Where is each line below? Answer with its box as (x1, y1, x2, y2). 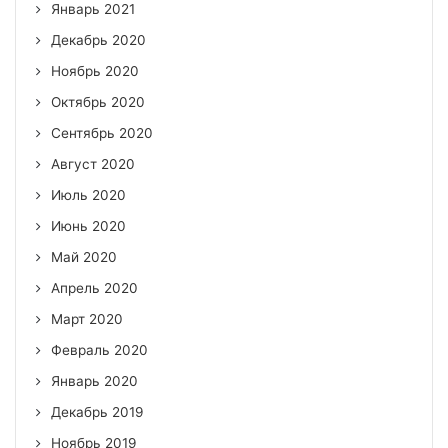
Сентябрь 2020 (51, 124, 153, 141)
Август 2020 (51, 155, 135, 172)
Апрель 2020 (51, 279, 138, 296)
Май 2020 (51, 248, 117, 265)
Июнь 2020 (51, 217, 126, 234)
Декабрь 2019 (51, 403, 144, 420)
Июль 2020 (51, 186, 126, 203)
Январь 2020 (51, 372, 138, 389)
